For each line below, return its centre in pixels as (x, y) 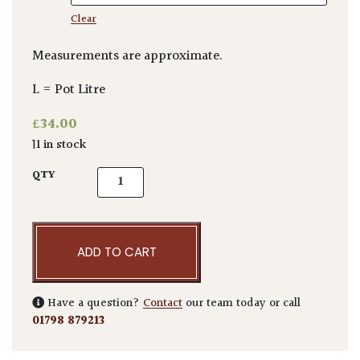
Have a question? (94, 303)
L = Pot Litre (69, 90)
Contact (163, 303)
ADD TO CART (117, 252)
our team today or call (241, 303)
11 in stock (61, 145)
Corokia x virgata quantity (173, 176)
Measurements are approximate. (127, 57)
